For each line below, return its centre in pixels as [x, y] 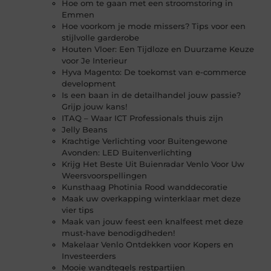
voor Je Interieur [95, 61]
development [89, 84]
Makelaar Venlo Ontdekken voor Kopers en [148, 245]
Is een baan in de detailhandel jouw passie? [152, 95]
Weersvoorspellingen [105, 176]
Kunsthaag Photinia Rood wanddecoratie [145, 187]
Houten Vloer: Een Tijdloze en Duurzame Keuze [158, 49]
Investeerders [89, 256]
